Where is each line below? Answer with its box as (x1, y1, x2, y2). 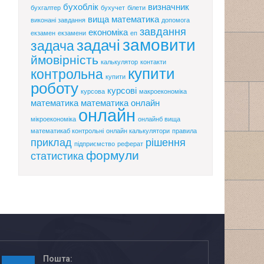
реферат (117, 140, 143, 147)
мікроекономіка (31, 115, 76, 123)
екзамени (58, 29, 86, 37)
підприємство (74, 140, 115, 147)
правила (172, 127, 197, 134)
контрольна (31, 67, 103, 82)
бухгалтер (31, 4, 61, 11)
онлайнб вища (138, 115, 180, 123)
